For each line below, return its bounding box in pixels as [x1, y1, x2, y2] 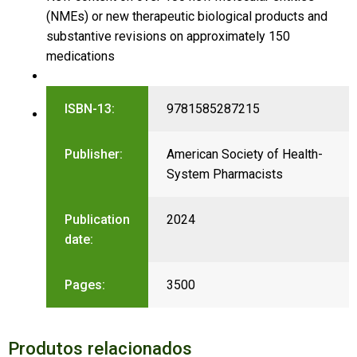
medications [45, 48, 115, 64]
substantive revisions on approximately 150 [45, 28, 290, 44]
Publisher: [64, 146, 123, 162]
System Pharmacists [166, 166, 283, 182]
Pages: [64, 277, 105, 292]
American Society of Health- [166, 146, 323, 162]
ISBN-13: [64, 100, 115, 116]
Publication [64, 211, 130, 227]
